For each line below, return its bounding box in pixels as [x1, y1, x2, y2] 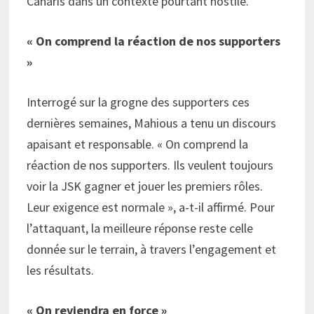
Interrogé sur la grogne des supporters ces [26, 93, 250, 110]
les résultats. [26, 261, 94, 278]
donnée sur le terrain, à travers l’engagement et [26, 240, 276, 257]
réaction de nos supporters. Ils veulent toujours [26, 156, 273, 173]
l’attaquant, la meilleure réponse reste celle [26, 219, 253, 236]
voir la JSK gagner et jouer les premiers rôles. [26, 177, 263, 194]
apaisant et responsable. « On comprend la [26, 135, 248, 152]
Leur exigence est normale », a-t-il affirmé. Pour [26, 198, 275, 215]
